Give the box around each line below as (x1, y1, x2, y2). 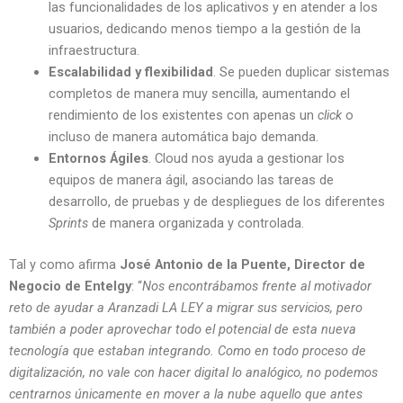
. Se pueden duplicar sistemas (212, 63, 390, 80)
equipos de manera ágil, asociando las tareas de (48, 171, 334, 188)
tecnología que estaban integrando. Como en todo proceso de (9, 342, 366, 359)
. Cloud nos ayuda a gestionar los (148, 149, 345, 166)
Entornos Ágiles (48, 149, 148, 166)
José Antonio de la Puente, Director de (120, 255, 365, 273)
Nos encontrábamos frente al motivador (142, 277, 372, 294)
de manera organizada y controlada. (87, 214, 304, 231)
